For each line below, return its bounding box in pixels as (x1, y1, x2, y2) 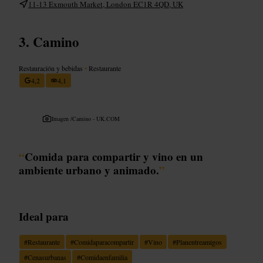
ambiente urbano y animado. (19, 161, 159, 178)
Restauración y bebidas (19, 63, 85, 73)
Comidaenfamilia (80, 252, 127, 262)
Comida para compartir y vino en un (25, 148, 203, 164)
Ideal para (19, 208, 69, 224)
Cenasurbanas (28, 252, 66, 262)
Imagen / (52, 114, 72, 123)
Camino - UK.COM (72, 114, 120, 123)
